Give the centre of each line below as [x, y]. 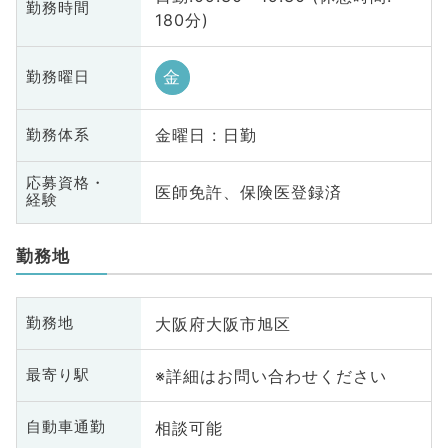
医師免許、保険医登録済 [248, 192]
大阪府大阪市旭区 [222, 323]
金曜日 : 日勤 [205, 135]
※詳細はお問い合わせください [270, 375]
